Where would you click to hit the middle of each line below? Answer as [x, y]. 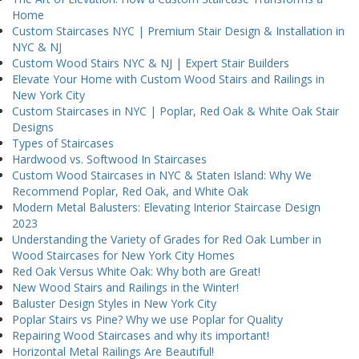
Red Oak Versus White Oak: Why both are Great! [136, 272]
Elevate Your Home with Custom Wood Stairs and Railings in [168, 79]
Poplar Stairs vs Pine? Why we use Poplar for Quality [147, 320]
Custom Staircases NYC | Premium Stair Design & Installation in [178, 31]
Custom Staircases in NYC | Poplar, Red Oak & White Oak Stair [175, 111]
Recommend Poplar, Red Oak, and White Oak [130, 192]
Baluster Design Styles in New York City [114, 304]
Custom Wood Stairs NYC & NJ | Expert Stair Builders [151, 63]
